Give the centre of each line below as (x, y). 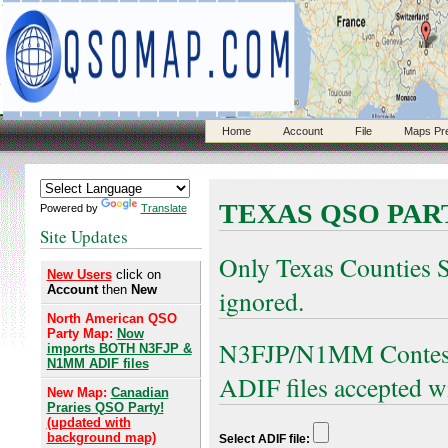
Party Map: (81, 333)
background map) (101, 437)
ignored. (261, 300)
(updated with (88, 422)
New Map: (78, 392)
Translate (163, 208)
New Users (79, 274)
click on (138, 274)
